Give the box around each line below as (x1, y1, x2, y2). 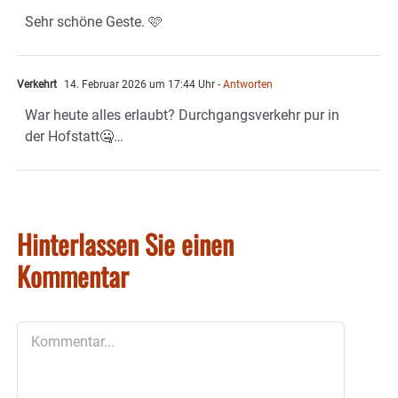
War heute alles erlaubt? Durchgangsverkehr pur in (25, 107, 339, 124)
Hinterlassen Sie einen (17, 224, 234, 265)
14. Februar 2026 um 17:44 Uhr (61, 78, 215, 92)
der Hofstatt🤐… (25, 128, 123, 146)
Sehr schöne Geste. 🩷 (25, 13, 163, 31)
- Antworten (215, 78, 273, 92)
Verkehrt (17, 78, 57, 92)
